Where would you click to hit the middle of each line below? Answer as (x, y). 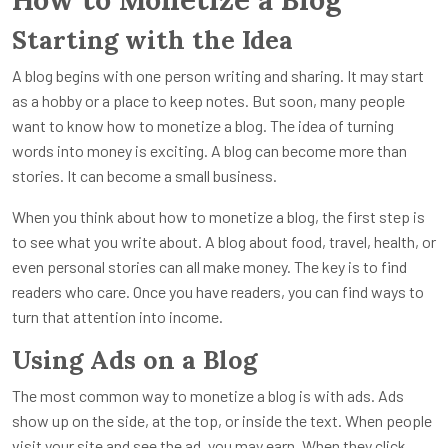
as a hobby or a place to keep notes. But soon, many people (208, 101)
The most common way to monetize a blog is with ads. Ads (208, 396)
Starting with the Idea (152, 40)
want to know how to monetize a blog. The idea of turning (203, 126)
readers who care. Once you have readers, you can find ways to (218, 292)
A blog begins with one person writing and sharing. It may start (218, 76)
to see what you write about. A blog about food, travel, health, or (224, 242)
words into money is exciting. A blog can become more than (209, 151)
